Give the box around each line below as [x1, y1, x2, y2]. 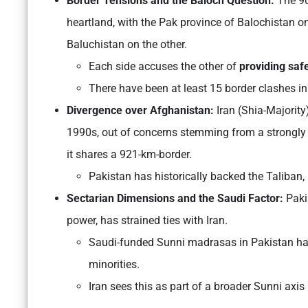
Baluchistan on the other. [67, 38, 187, 52]
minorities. [89, 258, 140, 272]
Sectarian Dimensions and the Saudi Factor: [67, 192, 286, 206]
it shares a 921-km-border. [67, 148, 192, 162]
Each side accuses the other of [89, 60, 239, 74]
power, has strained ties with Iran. [67, 214, 228, 228]
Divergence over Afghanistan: [67, 104, 217, 118]
